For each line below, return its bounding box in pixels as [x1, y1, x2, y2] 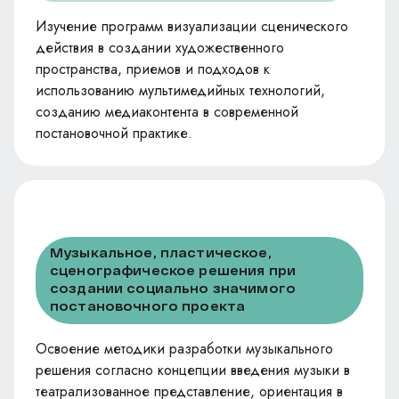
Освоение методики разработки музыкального [36, 338, 333, 359]
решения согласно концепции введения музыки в [36, 359, 350, 380]
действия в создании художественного [36, 37, 284, 58]
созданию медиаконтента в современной [36, 101, 298, 122]
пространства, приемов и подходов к [36, 58, 270, 79]
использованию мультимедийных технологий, [36, 79, 325, 101]
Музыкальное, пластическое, [50, 244, 272, 260]
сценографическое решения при [50, 262, 296, 278]
